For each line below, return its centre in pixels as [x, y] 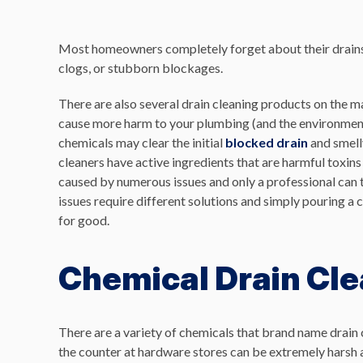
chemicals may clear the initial [142, 142]
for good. [84, 220]
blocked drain [267, 142]
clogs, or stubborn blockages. [141, 68]
